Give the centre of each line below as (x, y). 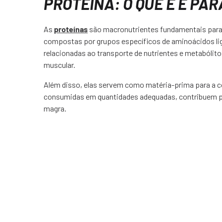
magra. (55, 108)
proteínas (71, 29)
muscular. (59, 64)
